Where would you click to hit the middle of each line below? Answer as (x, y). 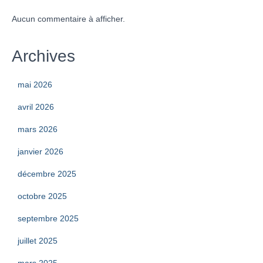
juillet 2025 (38, 241)
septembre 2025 (48, 218)
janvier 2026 (41, 151)
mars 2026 (38, 129)
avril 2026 (36, 107)
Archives (43, 56)
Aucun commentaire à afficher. (68, 19)
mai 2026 (35, 85)
